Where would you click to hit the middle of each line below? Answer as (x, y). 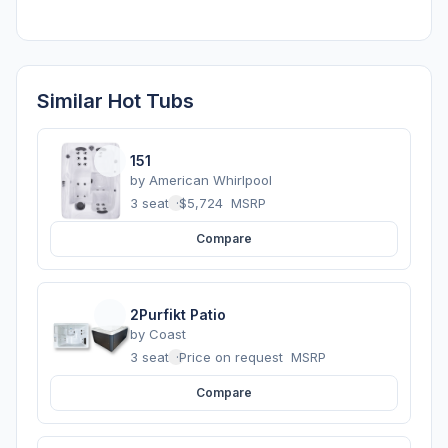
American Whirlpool (210, 179)
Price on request (233, 356)
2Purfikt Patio (178, 314)
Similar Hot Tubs (115, 101)
